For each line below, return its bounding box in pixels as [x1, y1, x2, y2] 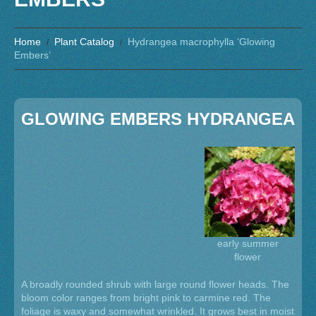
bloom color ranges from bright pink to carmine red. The [21, 292, 271, 304]
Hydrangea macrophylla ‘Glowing [128, 36, 275, 47]
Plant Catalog [54, 36, 114, 47]
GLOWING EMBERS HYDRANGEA [21, 109, 295, 128]
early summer [217, 238, 279, 250]
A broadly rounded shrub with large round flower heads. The [21, 279, 289, 291]
